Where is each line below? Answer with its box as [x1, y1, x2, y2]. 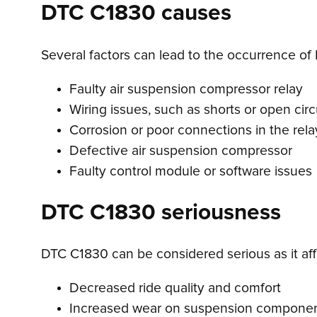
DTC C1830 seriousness [41, 201, 281, 224]
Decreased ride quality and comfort [69, 282, 281, 296]
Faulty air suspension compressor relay [69, 83, 303, 97]
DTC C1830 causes [41, 2, 231, 25]
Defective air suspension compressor [69, 144, 292, 158]
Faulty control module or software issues [69, 165, 312, 179]
